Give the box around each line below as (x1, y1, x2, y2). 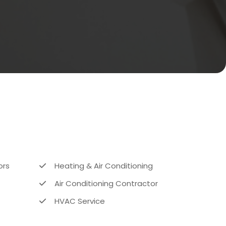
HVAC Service (54, 195, 105, 206)
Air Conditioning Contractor (54, 178, 158, 189)
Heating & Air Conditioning (54, 160, 153, 171)
